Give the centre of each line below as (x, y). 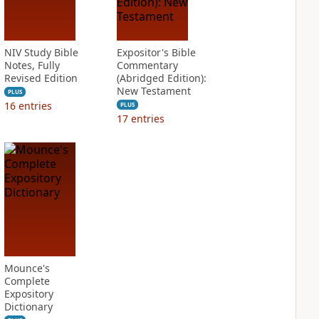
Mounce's (27, 268)
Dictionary (28, 307)
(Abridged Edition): (161, 78)
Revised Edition (41, 78)
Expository (28, 294)
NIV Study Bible (41, 52)
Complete (27, 281)
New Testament (153, 91)
